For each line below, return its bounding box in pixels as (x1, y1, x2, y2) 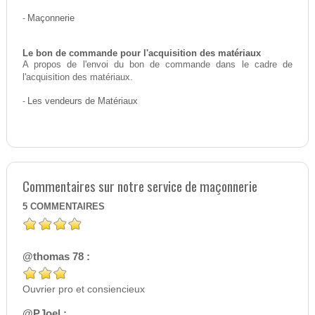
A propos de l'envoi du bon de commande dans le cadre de (22, 60, 293, 70)
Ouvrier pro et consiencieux (22, 283, 145, 295)
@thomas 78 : (22, 250, 90, 263)
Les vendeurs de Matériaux (27, 96, 138, 107)
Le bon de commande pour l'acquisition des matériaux (22, 49, 261, 59)
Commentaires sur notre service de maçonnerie (22, 176, 257, 197)
